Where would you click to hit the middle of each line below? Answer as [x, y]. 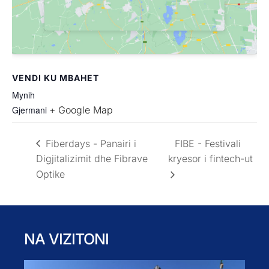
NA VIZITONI [67, 239]
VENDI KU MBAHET [56, 77]
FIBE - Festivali [208, 143]
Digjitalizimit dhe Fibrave [92, 159]
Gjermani [29, 110]
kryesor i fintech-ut [211, 159]
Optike [50, 174]
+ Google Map [81, 110]
